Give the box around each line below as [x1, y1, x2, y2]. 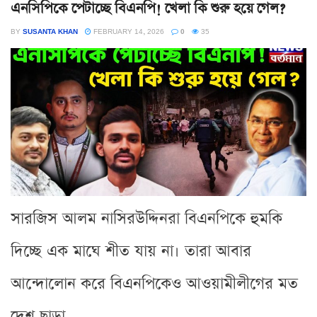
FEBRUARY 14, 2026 [91, 25, 164, 37]
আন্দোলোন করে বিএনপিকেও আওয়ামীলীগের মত [11, 272, 298, 295]
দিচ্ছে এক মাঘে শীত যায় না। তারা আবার [11, 240, 251, 263]
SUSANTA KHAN [23, 25, 78, 37]
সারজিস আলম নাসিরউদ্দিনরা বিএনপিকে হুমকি [11, 207, 282, 230]
